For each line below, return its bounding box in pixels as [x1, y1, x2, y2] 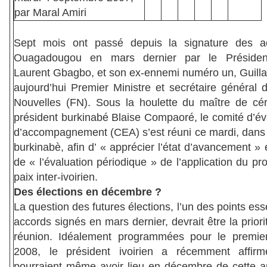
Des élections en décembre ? [14, 186, 162, 198]
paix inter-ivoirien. [14, 171, 98, 184]
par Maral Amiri [14, 7, 86, 19]
